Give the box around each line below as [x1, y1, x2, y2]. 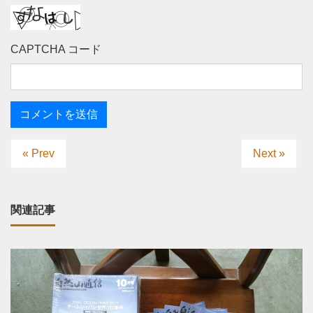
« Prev [22, 147, 54, 159]
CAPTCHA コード [10, 43, 101, 55]
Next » [253, 147, 285, 159]
